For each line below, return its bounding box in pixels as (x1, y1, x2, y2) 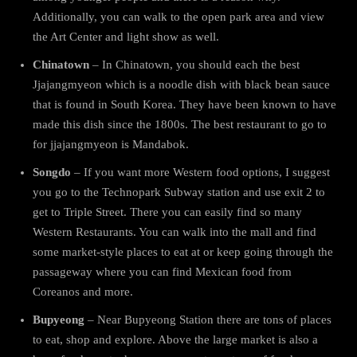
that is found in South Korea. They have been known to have (33, 97, 336, 111)
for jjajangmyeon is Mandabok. (33, 137, 189, 151)
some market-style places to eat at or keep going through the (33, 245, 333, 258)
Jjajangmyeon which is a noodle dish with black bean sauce (33, 77, 330, 91)
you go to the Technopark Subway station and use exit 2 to (33, 185, 325, 198)
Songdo (33, 165, 71, 178)
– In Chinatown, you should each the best (89, 57, 300, 71)
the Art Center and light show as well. (33, 29, 219, 43)
